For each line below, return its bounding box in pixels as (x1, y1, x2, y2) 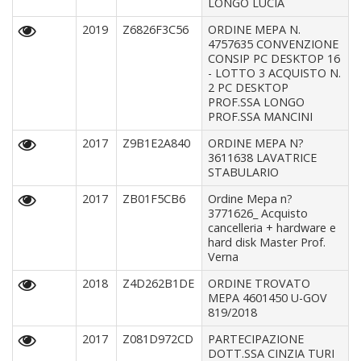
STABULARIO (208, 164, 280, 180)
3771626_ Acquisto (208, 205, 309, 222)
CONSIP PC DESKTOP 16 (208, 51, 341, 67)
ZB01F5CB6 (122, 191, 186, 207)
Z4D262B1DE (122, 276, 195, 292)
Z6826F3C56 (122, 22, 189, 38)
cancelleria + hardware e (208, 220, 337, 236)
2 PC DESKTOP (208, 80, 289, 96)
